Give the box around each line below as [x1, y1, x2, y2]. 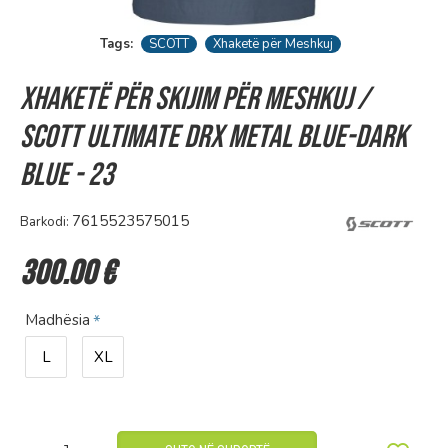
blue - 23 [20, 156, 114, 195]
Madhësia [25, 310, 90, 330]
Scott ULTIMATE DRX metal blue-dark [20, 118, 407, 157]
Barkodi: [20, 212, 69, 231]
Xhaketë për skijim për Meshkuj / [20, 80, 369, 119]
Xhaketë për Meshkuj [212, 35, 333, 53]
